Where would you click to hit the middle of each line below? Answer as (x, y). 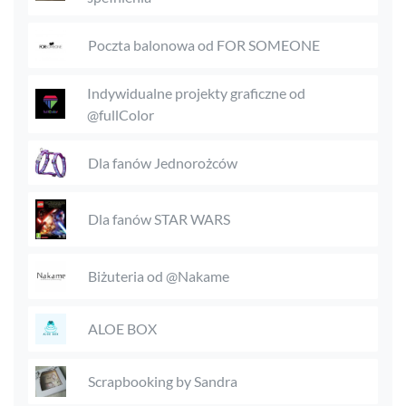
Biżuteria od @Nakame (159, 276)
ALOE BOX (122, 329)
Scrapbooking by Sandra (163, 382)
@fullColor (121, 114)
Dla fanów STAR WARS (159, 219)
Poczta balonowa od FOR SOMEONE (204, 44)
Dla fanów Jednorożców (163, 162)
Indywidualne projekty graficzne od (197, 92)
